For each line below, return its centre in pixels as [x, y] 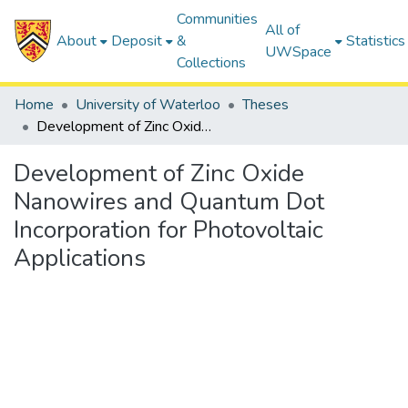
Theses [265, 105]
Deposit [137, 41]
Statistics [376, 41]
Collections [212, 63]
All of [283, 30]
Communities [218, 19]
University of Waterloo [148, 105]
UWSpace [299, 52]
